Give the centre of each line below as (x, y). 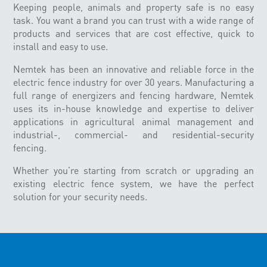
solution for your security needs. (80, 196)
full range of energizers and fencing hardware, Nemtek (133, 95)
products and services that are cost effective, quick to (133, 33)
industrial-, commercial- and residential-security (133, 134)
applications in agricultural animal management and (133, 121)
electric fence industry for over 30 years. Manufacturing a (133, 82)
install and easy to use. (61, 46)
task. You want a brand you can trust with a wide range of (133, 20)
